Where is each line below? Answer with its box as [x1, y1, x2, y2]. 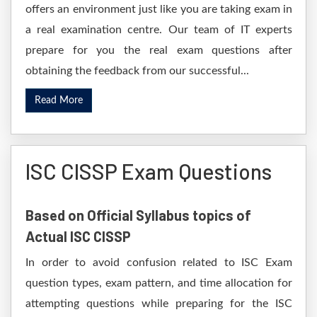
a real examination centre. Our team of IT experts [25, 24, 292, 35]
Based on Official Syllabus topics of [25, 207, 251, 224]
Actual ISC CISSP [25, 228, 131, 245]
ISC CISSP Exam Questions [25, 158, 272, 184]
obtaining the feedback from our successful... [25, 65, 249, 76]
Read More [35, 96, 83, 105]
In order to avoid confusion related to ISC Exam [25, 257, 292, 268]
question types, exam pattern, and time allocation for [25, 277, 292, 289]
